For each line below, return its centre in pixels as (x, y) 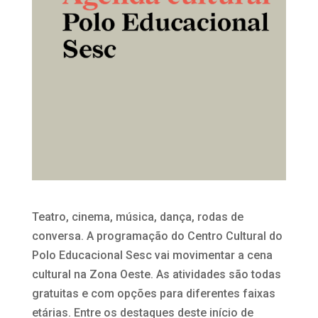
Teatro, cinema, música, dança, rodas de (137, 216)
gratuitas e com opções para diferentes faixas (153, 293)
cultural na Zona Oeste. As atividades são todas (156, 274)
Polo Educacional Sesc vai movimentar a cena (152, 255)
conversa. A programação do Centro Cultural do (157, 236)
